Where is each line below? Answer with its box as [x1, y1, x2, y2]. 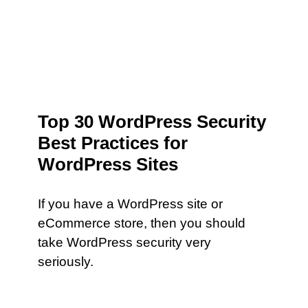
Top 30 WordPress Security [38, 111, 266, 132]
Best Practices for [38, 133, 188, 153]
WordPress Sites [38, 154, 178, 175]
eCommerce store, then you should [38, 216, 245, 230]
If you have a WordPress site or [38, 197, 223, 211]
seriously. [38, 254, 97, 269]
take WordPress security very [38, 235, 211, 250]
